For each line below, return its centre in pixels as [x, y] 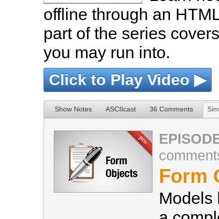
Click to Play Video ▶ [128, 80]
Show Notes [73, 109]
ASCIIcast [121, 109]
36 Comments [171, 109]
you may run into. [107, 52]
